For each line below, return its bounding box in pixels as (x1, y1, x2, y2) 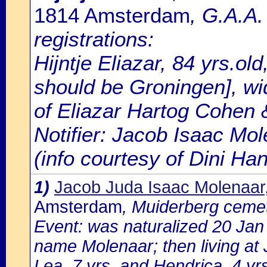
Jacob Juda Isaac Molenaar (54, 178, 265, 197)
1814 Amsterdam (34, 4, 190, 27)
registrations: (34, 27, 154, 51)
